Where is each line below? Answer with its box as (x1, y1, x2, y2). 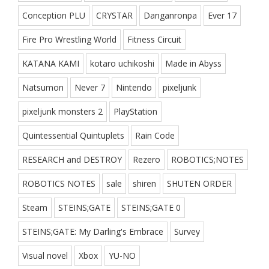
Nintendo (116, 82, 152, 94)
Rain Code (135, 130, 175, 142)
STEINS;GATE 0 (121, 202, 181, 214)
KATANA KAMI (22, 58, 79, 70)
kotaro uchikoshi (90, 58, 154, 70)
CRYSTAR (96, 10, 133, 22)
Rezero (133, 154, 160, 166)
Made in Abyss (165, 58, 222, 70)
